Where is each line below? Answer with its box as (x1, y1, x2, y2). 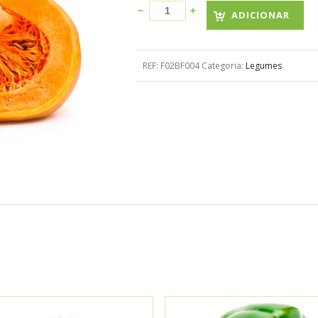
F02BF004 (160, 60, 199, 72)
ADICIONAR (231, 9, 290, 21)
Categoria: (202, 60, 246, 72)
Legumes (246, 60, 282, 72)
